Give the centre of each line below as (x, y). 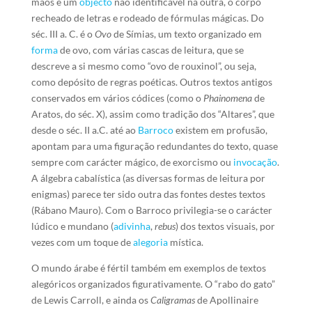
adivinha (132, 226)
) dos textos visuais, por (225, 226)
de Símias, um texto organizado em (186, 34)
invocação (255, 162)
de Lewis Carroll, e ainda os (91, 300)
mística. (185, 242)
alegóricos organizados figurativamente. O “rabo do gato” (153, 284)
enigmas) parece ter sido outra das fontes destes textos (148, 194)
